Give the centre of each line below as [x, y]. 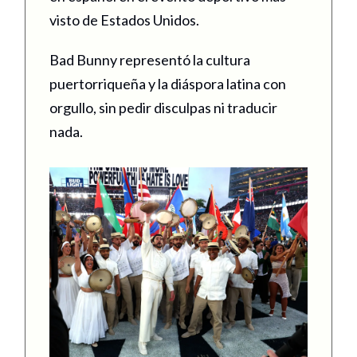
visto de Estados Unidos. [126, 20]
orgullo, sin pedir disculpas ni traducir [163, 107]
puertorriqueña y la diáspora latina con [168, 83]
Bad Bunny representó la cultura [150, 59]
